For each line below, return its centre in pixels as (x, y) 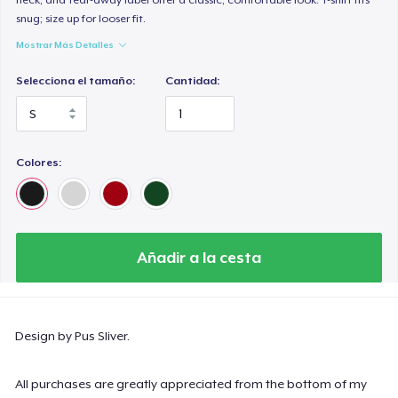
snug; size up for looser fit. (81, 18)
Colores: (39, 162)
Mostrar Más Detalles (65, 44)
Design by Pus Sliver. (73, 335)
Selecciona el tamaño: (76, 80)
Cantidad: (193, 80)
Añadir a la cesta (199, 257)
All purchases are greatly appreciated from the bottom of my (191, 383)
